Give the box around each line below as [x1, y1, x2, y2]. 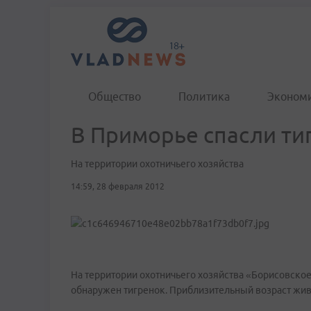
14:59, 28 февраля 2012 [71, 182, 165, 191]
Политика [178, 90, 230, 103]
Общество [88, 90, 141, 103]
